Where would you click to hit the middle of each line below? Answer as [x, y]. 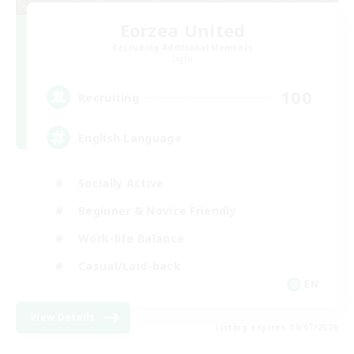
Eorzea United [183, 30]
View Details [63, 317]
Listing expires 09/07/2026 [277, 327]
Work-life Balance [132, 238]
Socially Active [121, 183]
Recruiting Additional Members [183, 47]
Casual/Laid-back [130, 265]
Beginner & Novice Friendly [157, 210]
